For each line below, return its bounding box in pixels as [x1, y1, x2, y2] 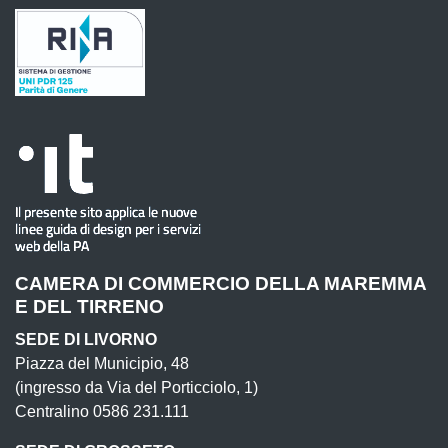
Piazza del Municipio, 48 [15, 354, 189, 372]
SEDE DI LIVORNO [15, 330, 157, 348]
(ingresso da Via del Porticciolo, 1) [15, 378, 258, 396]
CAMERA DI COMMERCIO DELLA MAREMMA [15, 272, 426, 294]
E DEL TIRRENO [15, 295, 164, 317]
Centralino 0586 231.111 [15, 402, 189, 420]
